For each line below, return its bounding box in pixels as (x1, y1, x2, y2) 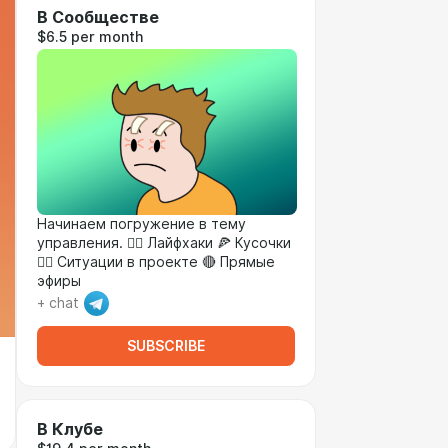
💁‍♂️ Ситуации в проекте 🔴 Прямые (37, 254, 275, 270)
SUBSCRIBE (127, 338, 205, 354)
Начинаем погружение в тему (37, 216, 246, 232)
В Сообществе (37, 8, 159, 27)
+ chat (37, 295, 79, 311)
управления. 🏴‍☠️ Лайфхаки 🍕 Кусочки (37, 235, 291, 251)
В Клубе (37, 420, 103, 439)
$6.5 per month (37, 29, 143, 45)
